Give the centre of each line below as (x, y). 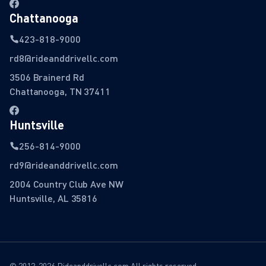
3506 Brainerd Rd (47, 77)
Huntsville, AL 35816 (53, 198)
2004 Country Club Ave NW (66, 184)
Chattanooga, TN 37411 (60, 91)
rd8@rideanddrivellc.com (64, 58)
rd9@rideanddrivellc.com (64, 165)
